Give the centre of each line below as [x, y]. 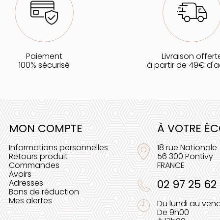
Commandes [34, 165]
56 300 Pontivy [185, 156]
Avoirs [20, 174]
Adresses [26, 183]
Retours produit [38, 156]
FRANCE [171, 165]
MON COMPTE [45, 128]
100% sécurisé [44, 65]
